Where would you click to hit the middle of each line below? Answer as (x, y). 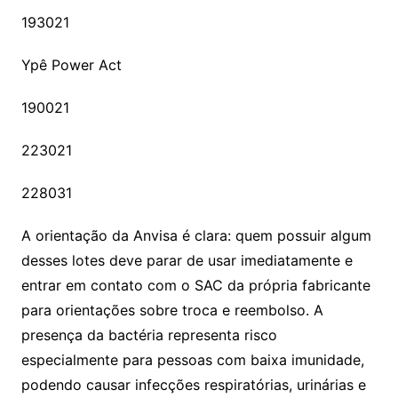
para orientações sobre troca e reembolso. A (172, 310)
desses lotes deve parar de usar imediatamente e (187, 261)
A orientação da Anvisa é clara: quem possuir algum (196, 236)
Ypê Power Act (71, 65)
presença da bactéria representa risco (149, 335)
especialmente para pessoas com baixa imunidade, (192, 360)
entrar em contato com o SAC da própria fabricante (195, 286)
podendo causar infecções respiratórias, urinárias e (193, 385)
